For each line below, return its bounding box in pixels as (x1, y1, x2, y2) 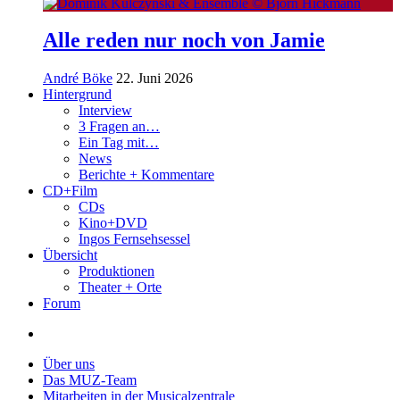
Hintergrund (43, 87, 112, 103)
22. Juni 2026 (116, 71, 193, 87)
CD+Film (43, 183, 97, 199)
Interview (79, 103, 132, 119)
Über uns (43, 356, 95, 372)
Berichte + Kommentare (79, 167, 214, 183)
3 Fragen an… (79, 119, 160, 135)
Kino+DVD (79, 215, 147, 231)
